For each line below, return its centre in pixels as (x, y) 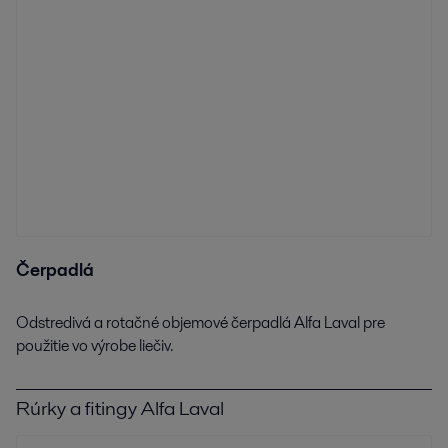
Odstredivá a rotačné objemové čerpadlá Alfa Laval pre (200, 323)
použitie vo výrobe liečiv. (94, 346)
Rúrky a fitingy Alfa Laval (120, 408)
